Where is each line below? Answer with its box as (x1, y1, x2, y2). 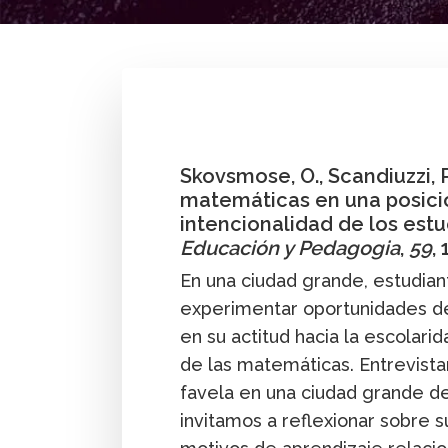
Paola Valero (271, 94, 365, 114)
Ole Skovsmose (146, 94, 264, 114)
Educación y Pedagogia (180, 236, 401, 261)
